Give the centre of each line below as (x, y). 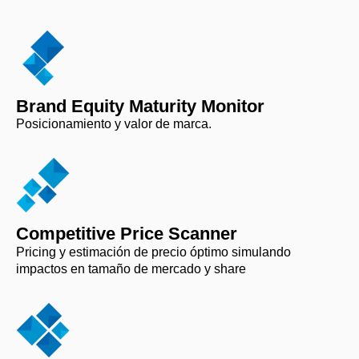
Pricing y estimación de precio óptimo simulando (153, 252)
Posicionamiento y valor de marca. (114, 123)
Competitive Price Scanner (127, 233)
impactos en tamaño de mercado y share (131, 268)
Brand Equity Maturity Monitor (140, 106)
